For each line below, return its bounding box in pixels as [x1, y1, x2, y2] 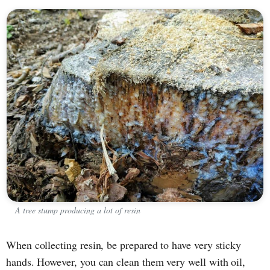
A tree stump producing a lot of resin [15, 204, 140, 216]
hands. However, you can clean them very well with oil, [6, 254, 246, 269]
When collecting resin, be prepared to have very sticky [6, 237, 242, 252]
